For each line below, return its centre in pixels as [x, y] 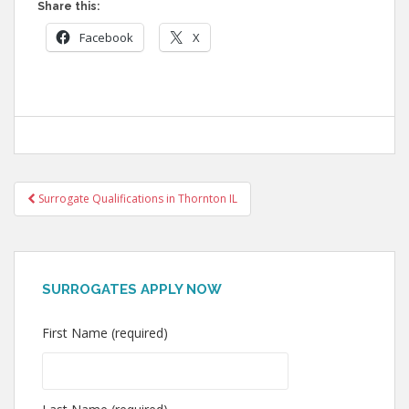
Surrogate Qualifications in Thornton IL [138, 199]
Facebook [106, 37]
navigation [68, 223]
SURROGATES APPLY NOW [132, 289]
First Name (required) [105, 333]
